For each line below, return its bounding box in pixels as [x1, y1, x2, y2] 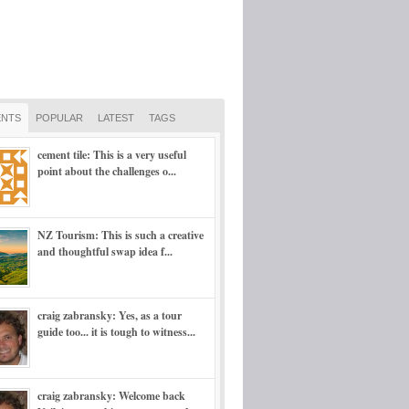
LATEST [98, 112, 134, 123]
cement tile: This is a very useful [37, 147, 186, 163]
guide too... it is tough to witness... [37, 324, 195, 340]
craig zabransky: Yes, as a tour [37, 308, 182, 323]
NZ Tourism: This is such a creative [37, 227, 204, 243]
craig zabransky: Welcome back [37, 388, 185, 404]
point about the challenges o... [37, 163, 176, 179]
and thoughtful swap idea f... [37, 244, 173, 259]
